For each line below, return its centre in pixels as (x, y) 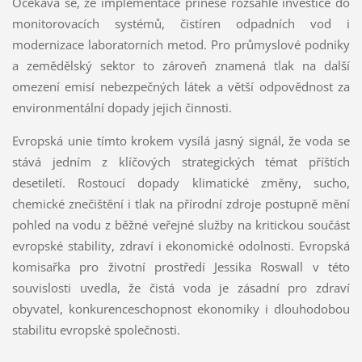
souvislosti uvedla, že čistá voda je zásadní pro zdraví (181, 287)
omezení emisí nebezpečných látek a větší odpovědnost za (181, 86)
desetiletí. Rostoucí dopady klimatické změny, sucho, (181, 182)
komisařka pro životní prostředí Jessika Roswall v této (181, 266)
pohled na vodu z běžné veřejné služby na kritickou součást (181, 224)
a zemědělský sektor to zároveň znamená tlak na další (181, 65)
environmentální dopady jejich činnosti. (122, 107)
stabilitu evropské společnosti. (96, 329)
